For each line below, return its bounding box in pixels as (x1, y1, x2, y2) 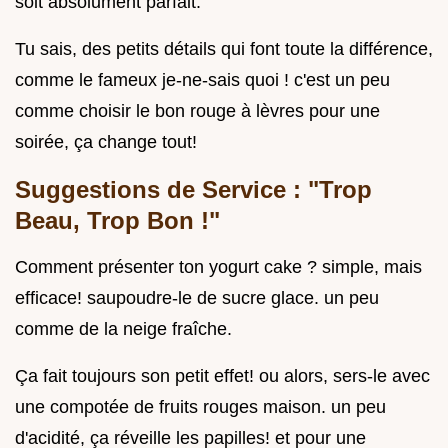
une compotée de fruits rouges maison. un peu (15, 397, 386, 417)
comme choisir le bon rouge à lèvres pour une (15, 101, 380, 121)
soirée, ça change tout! (15, 132, 197, 152)
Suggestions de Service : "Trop (15, 176, 372, 203)
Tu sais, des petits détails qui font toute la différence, (15, 39, 433, 59)
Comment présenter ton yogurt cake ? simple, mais (15, 257, 422, 277)
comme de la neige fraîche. (15, 319, 232, 339)
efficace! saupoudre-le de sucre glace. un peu (15, 288, 379, 308)
